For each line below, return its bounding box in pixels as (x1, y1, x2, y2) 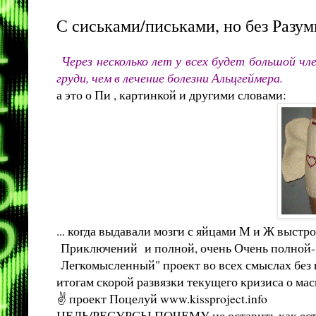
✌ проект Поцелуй (56, 289, 160, 307)
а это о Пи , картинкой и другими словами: (56, 85, 286, 103)
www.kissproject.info (160, 289, 267, 307)
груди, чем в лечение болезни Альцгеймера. (56, 68, 283, 86)
